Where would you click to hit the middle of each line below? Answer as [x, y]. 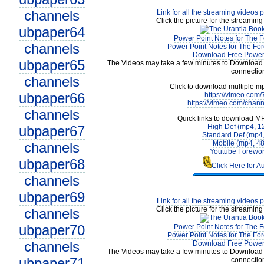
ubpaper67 [52, 131]
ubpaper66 [52, 98]
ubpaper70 [52, 230]
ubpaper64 [52, 32]
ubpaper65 [52, 65]
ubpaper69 [52, 197]
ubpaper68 [52, 164]
